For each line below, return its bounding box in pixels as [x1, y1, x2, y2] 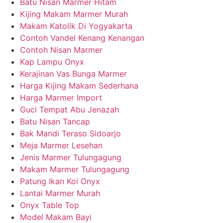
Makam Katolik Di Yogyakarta [20, 20, 132, 31]
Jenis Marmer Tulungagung [20, 152, 121, 162]
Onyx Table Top [20, 200, 79, 210]
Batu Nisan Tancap [20, 116, 90, 126]
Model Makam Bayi [20, 212, 92, 222]
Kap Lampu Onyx [20, 56, 84, 67]
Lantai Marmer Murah [20, 188, 100, 198]
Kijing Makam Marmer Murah [20, 8, 128, 19]
